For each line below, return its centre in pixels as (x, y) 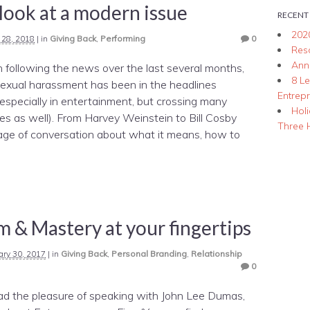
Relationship (217, 253)
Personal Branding (149, 253)
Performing (123, 38)
